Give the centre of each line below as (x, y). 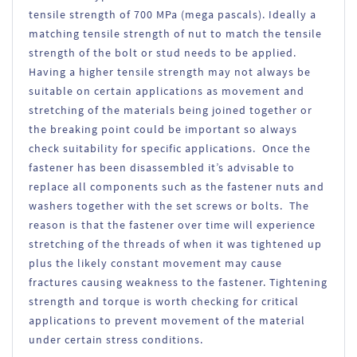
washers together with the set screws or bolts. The (169, 206)
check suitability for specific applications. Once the (170, 148)
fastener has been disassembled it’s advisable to (162, 167)
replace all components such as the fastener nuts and (177, 186)
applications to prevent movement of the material (167, 320)
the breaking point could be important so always (163, 129)
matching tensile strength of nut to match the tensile (175, 33)
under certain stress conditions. (116, 339)
